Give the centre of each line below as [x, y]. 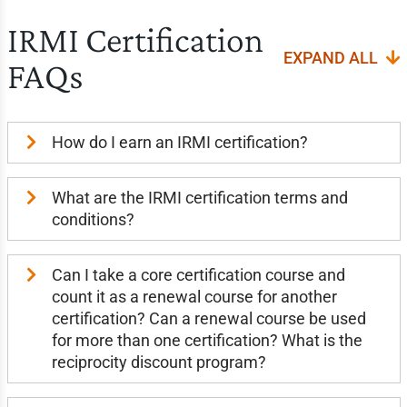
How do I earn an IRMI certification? [179, 142]
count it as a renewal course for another [194, 297]
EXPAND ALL [332, 58]
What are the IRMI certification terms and [199, 198]
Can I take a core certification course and [198, 275]
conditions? [93, 219]
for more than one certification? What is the [207, 340]
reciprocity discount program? [159, 362]
